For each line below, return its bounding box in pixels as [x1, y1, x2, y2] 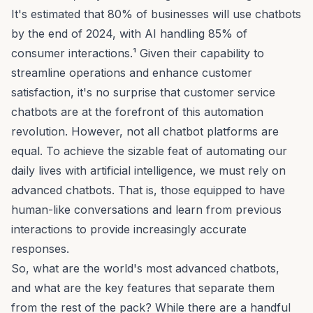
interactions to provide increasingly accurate [11, 221, 247, 236]
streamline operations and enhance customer [11, 65, 252, 80]
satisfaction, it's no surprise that [11, 85, 184, 99]
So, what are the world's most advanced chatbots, [11, 261, 279, 275]
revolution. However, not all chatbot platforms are [11, 124, 279, 138]
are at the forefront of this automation [57, 104, 263, 119]
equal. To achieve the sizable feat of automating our [11, 143, 287, 158]
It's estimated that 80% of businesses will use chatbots [11, 6, 301, 21]
